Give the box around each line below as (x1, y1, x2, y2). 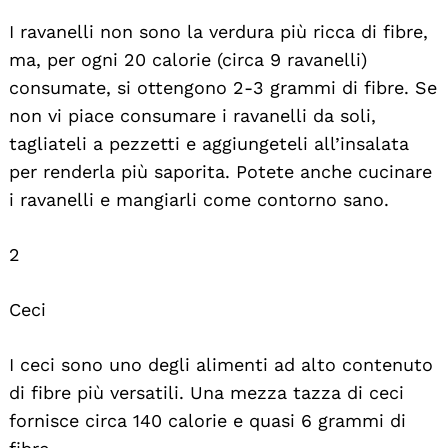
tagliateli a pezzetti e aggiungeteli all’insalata (9, 132, 409, 154)
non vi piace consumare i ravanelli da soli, (9, 104, 376, 126)
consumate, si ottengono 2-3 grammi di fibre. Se (9, 76, 437, 98)
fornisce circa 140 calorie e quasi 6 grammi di (9, 409, 406, 431)
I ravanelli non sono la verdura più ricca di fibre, (9, 20, 428, 42)
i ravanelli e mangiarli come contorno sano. (9, 188, 389, 210)
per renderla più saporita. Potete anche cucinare (9, 160, 432, 182)
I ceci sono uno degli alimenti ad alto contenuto (9, 353, 433, 375)
